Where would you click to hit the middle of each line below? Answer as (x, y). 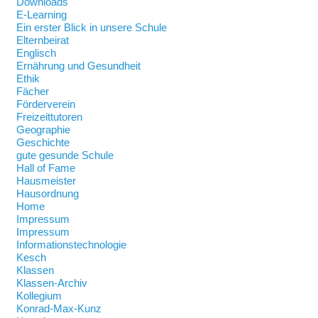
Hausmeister (46, 181)
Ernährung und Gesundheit (78, 66)
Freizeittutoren (49, 117)
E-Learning (42, 15)
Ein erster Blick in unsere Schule (92, 27)
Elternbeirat (43, 40)
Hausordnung (48, 193)
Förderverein (46, 104)
